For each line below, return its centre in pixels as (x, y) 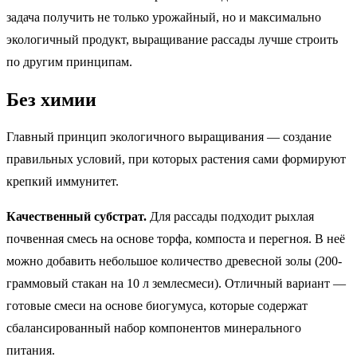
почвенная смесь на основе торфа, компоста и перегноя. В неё (176, 239)
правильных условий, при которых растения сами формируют (176, 159)
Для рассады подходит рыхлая (232, 217)
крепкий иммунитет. (63, 182)
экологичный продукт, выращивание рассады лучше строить (172, 39)
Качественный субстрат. (78, 217)
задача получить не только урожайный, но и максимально (164, 17)
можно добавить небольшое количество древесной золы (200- (174, 261)
